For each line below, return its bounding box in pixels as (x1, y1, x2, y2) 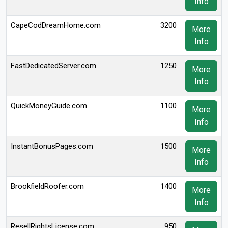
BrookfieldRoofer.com (11, 182, 84, 191)
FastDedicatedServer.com (11, 61, 96, 70)
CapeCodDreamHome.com (11, 21, 101, 30)
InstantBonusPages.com (11, 141, 93, 151)
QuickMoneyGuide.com (11, 101, 87, 110)
